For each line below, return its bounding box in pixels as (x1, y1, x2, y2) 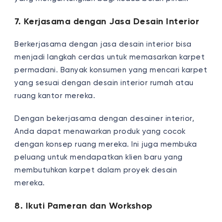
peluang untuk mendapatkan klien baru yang (14, 153, 183, 161)
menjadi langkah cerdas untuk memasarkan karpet (14, 53, 205, 61)
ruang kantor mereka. (14, 92, 98, 100)
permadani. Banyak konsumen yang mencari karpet (14, 66, 208, 74)
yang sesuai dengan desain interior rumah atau (14, 79, 194, 87)
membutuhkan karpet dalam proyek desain (14, 166, 177, 174)
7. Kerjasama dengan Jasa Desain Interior (14, 17, 200, 26)
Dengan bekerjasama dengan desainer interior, (14, 114, 195, 122)
